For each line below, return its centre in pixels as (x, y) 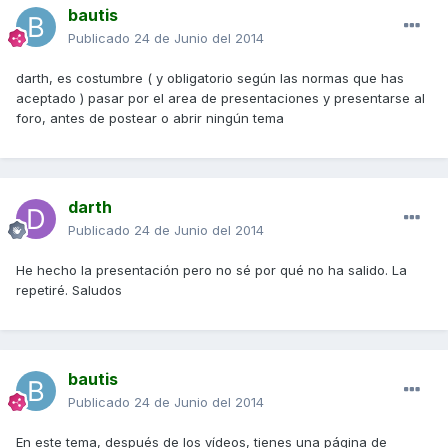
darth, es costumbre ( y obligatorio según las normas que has (210, 78)
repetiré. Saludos (69, 290)
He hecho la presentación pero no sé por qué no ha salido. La (211, 270)
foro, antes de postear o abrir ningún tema (150, 118)
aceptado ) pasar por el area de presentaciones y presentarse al (220, 98)
